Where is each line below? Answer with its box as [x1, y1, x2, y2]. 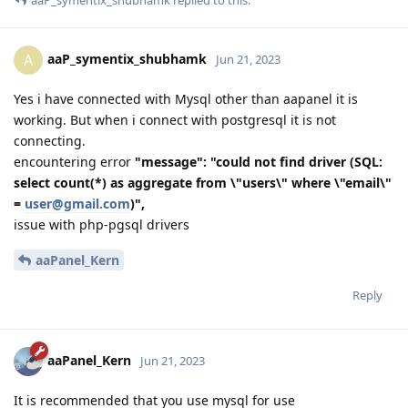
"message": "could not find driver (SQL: [135, 153, 382, 171]
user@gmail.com [25, 195, 130, 213]
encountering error [14, 153, 135, 171]
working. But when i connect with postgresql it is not [14, 111, 336, 129]
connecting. [14, 132, 86, 150]
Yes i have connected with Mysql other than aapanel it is [14, 90, 358, 108]
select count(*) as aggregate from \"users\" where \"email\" [14, 174, 392, 192]
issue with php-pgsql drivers [14, 216, 189, 234]
